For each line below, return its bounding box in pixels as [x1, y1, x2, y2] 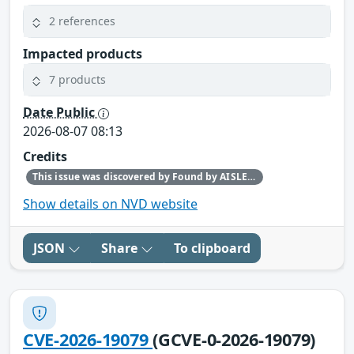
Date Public [23, 103, 98, 121]
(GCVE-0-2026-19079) [153, 328, 316, 352]
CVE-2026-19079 [23, 328, 153, 352]
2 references [49, 13, 115, 29]
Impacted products [23, 44, 142, 62]
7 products [49, 72, 106, 88]
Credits [23, 147, 67, 165]
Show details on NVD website [23, 195, 198, 213]
